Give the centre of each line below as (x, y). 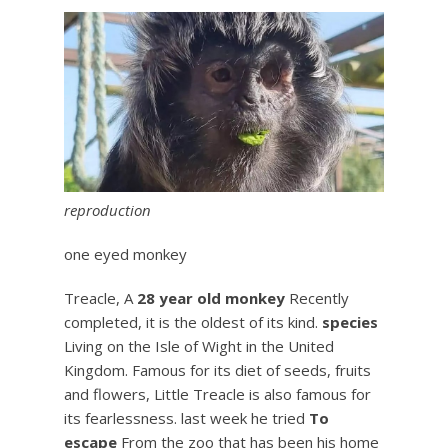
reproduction (107, 209)
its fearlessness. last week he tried (186, 417)
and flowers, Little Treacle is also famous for (217, 393)
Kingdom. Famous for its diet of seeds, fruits (217, 369)
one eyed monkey (125, 253)
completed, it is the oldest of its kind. (193, 321)
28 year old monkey (211, 297)
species (350, 321)
